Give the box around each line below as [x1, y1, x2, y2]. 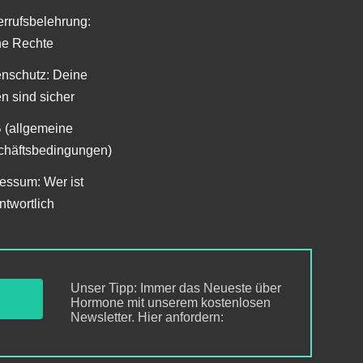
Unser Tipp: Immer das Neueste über [70, 281, 282, 296]
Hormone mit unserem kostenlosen [70, 296, 271, 310]
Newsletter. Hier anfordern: [70, 310, 224, 325]
